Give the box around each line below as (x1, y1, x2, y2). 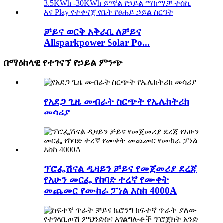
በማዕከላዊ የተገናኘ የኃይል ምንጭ (4, 57, 123, 68)
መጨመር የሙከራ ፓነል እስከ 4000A (44, 185, 177, 196)
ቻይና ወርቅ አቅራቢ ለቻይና (44, 26, 141, 37)
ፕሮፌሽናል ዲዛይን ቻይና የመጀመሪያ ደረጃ (44, 163, 197, 174)
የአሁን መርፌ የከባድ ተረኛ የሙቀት (44, 174, 169, 185)
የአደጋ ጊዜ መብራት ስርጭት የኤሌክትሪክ (44, 96, 189, 107)
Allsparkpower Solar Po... (44, 37, 150, 48)
